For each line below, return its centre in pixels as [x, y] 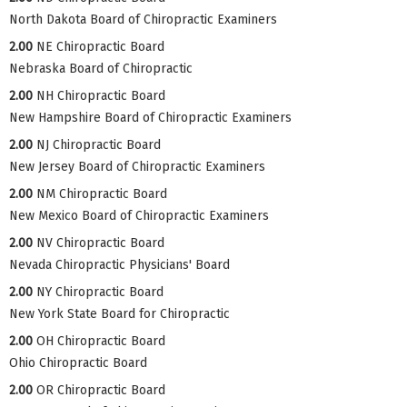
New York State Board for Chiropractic [119, 314]
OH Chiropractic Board [101, 342]
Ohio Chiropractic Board [78, 363]
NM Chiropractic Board [102, 194]
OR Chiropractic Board [101, 391]
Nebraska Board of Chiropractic [101, 69]
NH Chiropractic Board [101, 96]
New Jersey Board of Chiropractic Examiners [137, 167]
